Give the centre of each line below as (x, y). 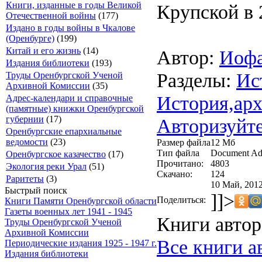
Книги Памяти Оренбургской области (81, 201)
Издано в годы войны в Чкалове (70, 28)
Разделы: (196, 80)
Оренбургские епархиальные (64, 131)
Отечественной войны (51, 15)
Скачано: (175, 174)
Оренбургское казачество (56, 154)
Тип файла (178, 153)
